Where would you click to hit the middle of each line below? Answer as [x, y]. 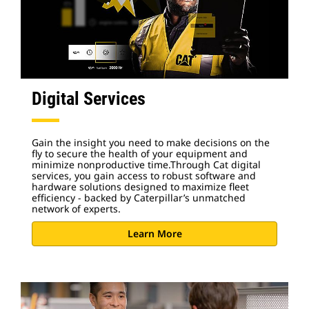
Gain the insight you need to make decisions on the [151, 142]
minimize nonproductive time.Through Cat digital [146, 164]
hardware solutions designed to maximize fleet [140, 186]
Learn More [154, 234]
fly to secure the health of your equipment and [140, 153]
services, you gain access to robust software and [144, 175]
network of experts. [78, 208]
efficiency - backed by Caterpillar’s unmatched [139, 197]
